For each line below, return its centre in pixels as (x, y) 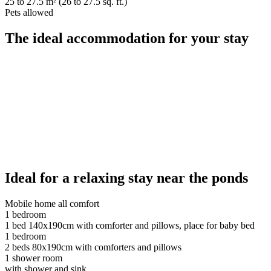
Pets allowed (29, 12)
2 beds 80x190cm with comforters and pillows (93, 247)
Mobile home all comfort (52, 203)
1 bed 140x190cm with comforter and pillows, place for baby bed (130, 225)
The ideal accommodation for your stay (127, 38)
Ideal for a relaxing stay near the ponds (126, 178)
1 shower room (34, 258)
